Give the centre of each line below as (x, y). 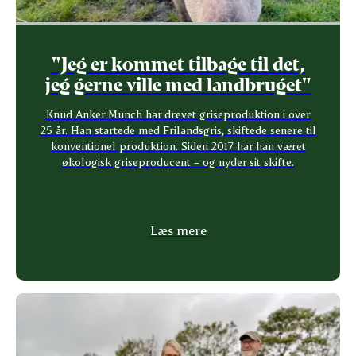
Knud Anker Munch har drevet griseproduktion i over (178, 114)
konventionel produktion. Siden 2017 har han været (178, 145)
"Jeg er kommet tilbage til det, (178, 63)
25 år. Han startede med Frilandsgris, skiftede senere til (178, 130)
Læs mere (178, 230)
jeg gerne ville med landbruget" (178, 83)
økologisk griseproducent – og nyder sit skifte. (178, 161)
